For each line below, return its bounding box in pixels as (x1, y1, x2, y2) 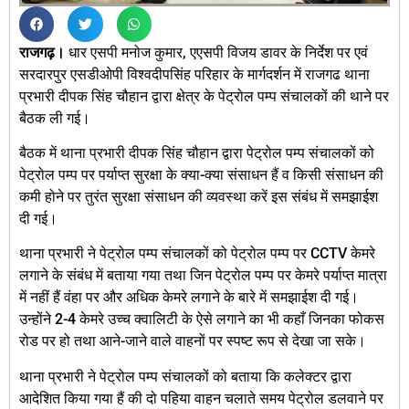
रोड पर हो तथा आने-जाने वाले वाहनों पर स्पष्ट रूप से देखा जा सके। (19, 332, 366, 351)
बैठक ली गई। (19, 109, 90, 127)
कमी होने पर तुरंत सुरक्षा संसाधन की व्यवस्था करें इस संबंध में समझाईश (19, 187, 378, 205)
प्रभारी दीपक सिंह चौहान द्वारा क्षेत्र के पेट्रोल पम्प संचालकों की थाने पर (19, 87, 389, 105)
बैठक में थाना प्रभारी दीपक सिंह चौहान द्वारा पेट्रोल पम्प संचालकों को (19, 143, 374, 162)
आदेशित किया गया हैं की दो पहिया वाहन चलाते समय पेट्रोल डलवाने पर (19, 389, 383, 407)
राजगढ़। (19, 43, 68, 61)
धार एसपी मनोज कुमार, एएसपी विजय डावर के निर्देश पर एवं (68, 43, 368, 61)
